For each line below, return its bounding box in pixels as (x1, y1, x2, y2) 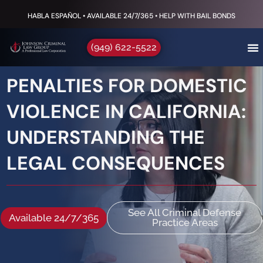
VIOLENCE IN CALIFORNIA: (6, 99, 246, 124)
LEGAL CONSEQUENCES (6, 151, 225, 176)
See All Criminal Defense (128, 207, 241, 218)
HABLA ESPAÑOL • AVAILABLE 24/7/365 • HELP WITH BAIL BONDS (28, 11, 235, 21)
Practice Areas (151, 217, 218, 228)
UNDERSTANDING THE (6, 125, 205, 150)
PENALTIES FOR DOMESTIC (6, 73, 247, 98)
